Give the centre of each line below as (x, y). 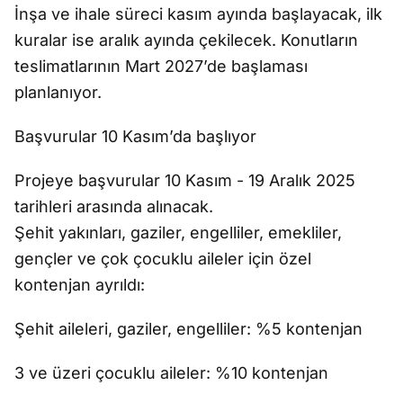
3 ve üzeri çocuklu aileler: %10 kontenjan (171, 373)
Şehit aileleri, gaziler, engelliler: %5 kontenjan (188, 329)
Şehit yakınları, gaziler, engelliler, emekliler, (178, 233)
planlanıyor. (58, 92)
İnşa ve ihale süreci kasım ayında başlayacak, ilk (198, 14)
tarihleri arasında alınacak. (114, 206)
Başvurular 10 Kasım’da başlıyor (135, 136)
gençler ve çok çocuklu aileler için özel (163, 259)
